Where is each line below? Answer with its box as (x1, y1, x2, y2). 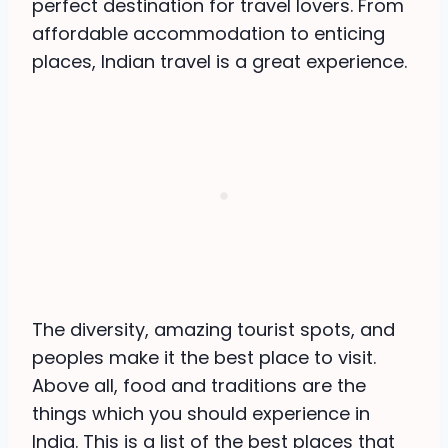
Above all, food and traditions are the (32, 373, 366, 399)
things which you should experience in (32, 401, 370, 427)
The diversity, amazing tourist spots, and (32, 317, 395, 343)
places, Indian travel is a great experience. (32, 49, 407, 75)
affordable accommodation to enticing (32, 21, 385, 47)
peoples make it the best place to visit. (32, 345, 376, 371)
